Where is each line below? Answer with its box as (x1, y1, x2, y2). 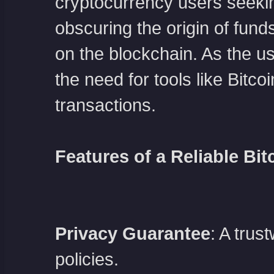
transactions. (54, 95, 156, 115)
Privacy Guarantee (54, 224, 210, 243)
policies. (54, 250, 119, 269)
